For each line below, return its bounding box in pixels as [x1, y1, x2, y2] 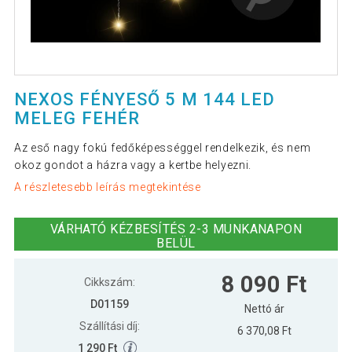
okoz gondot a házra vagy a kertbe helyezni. [13, 159, 252, 172]
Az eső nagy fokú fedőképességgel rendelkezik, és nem [13, 141, 311, 155]
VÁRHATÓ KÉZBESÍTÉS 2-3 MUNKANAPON [49, 221, 302, 236]
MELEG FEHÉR [13, 108, 141, 129]
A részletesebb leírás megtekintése [13, 180, 201, 193]
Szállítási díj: [79, 319, 140, 332]
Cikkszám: [83, 275, 135, 288]
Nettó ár [244, 302, 284, 315]
